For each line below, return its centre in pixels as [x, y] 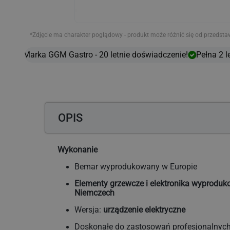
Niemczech [94, 193]
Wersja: [89, 210]
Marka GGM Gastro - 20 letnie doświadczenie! [100, 55]
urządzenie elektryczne [144, 210]
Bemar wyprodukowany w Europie [136, 167]
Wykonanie [78, 150]
